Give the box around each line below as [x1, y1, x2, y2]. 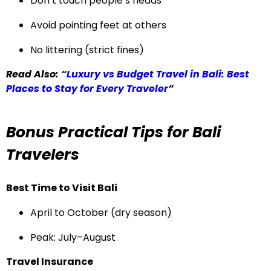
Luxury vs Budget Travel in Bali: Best [67, 67, 249, 81]
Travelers [6, 144, 79, 165]
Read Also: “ [6, 67, 67, 81]
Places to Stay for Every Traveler [6, 82, 168, 96]
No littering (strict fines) [30, 43, 144, 57]
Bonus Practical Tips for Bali [6, 122, 221, 143]
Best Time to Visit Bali [6, 181, 117, 195]
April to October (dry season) [30, 206, 172, 220]
